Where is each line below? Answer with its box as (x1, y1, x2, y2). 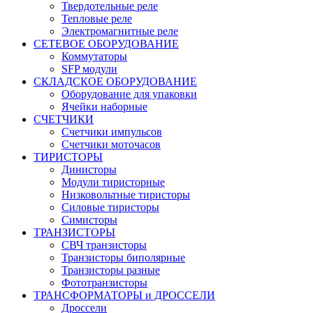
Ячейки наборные (61, 100, 147, 112)
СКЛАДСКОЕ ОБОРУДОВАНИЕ (34, 75, 197, 87)
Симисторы (61, 213, 117, 226)
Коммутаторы (61, 50, 127, 62)
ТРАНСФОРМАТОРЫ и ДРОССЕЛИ (34, 289, 215, 301)
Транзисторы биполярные (61, 251, 185, 263)
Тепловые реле (61, 12, 132, 24)
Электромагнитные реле (61, 24, 178, 37)
